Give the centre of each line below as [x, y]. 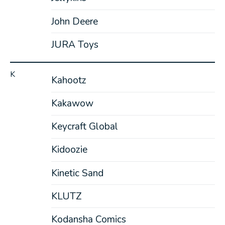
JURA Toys [75, 44]
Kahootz [69, 80]
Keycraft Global [84, 127]
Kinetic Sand [77, 173]
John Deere [74, 21]
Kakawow [72, 104]
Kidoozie [69, 150]
